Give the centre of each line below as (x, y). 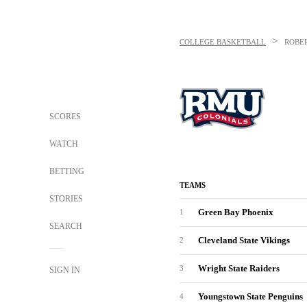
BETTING (67, 171)
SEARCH (67, 226)
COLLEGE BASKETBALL (223, 42)
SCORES (65, 116)
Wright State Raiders (239, 268)
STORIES (66, 199)
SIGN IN (65, 270)
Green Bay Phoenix (236, 212)
